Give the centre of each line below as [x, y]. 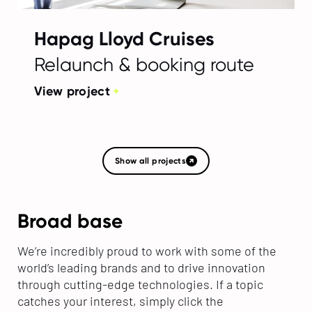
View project [72, 91]
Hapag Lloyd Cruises [124, 38]
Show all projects [150, 161]
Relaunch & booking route [144, 64]
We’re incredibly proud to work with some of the [147, 250]
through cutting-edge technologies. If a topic [140, 284]
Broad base [70, 221]
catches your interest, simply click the [120, 301]
